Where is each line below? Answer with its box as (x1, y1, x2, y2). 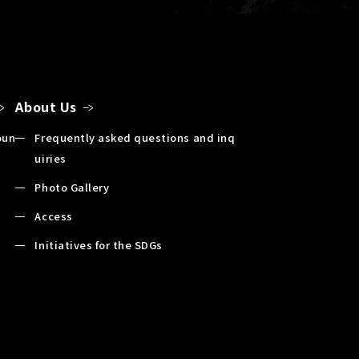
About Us (15, 96, 77, 116)
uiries (34, 150, 67, 166)
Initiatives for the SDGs (34, 236, 163, 252)
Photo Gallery (34, 179, 110, 195)
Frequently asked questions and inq (34, 129, 236, 145)
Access (34, 208, 73, 224)
